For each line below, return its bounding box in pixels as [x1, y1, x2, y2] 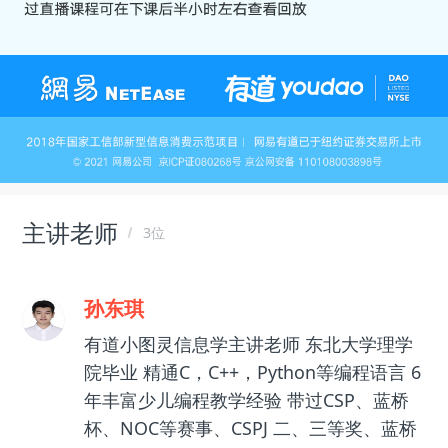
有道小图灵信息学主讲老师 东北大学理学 [83, 332, 413, 357]
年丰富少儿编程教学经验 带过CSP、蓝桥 [83, 388, 409, 413]
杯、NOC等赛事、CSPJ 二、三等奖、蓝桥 [83, 416, 417, 441]
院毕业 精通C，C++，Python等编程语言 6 [83, 360, 421, 385]
